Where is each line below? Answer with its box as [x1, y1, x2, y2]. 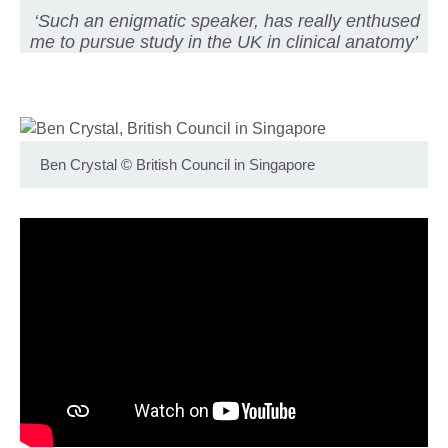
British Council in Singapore [136, 156, 315, 174]
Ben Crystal [40, 156, 117, 174]
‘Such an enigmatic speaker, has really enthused [28, 11, 420, 32]
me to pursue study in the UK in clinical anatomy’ [30, 32, 418, 53]
